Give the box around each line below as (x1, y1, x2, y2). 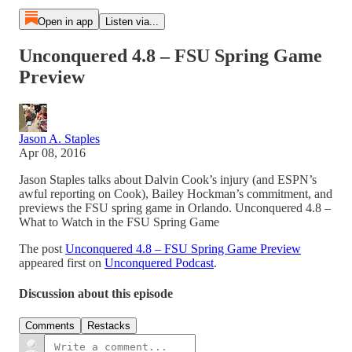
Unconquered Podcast (104, 255, 214, 269)
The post (19, 241, 65, 255)
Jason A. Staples (19, 131, 100, 145)
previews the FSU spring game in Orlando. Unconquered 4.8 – (19, 200, 331, 214)
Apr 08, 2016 (19, 145, 86, 159)
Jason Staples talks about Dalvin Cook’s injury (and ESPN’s (19, 172, 317, 186)
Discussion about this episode (19, 287, 173, 301)
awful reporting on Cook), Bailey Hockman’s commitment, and (19, 186, 332, 200)
